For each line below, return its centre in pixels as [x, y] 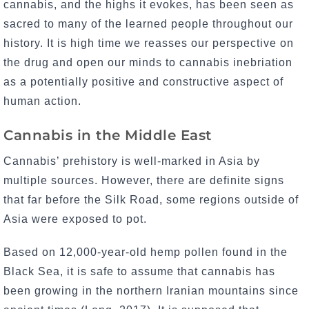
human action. [44, 101]
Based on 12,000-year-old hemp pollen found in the [146, 252]
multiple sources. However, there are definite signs [144, 180]
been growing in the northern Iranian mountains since [151, 291]
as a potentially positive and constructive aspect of [143, 81]
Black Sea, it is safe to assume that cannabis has [139, 272]
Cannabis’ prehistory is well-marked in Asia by [132, 161]
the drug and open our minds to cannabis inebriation [148, 62]
